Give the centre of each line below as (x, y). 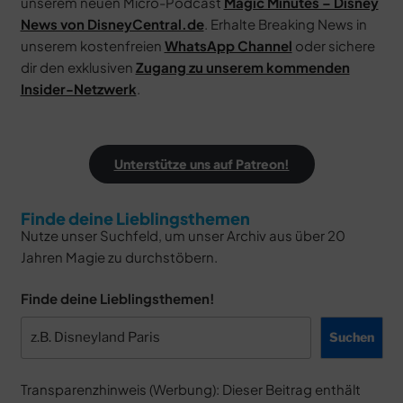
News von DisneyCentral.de (112, 23)
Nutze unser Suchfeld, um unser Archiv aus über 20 (183, 235)
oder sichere (333, 45)
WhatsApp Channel (228, 45)
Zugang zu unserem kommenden (242, 67)
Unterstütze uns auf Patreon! (201, 163)
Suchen (351, 337)
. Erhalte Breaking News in (285, 23)
